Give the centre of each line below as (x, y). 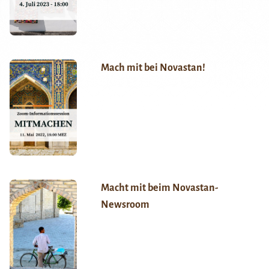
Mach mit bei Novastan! (153, 68)
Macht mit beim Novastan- (159, 188)
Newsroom (125, 205)
